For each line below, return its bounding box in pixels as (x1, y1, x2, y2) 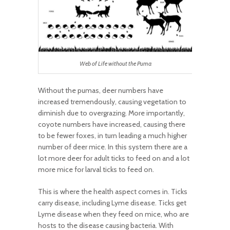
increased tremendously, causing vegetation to (38, 97, 186, 107)
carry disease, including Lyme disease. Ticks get (38, 198, 186, 208)
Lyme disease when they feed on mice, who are (38, 209, 189, 219)
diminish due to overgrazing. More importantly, (38, 108, 185, 118)
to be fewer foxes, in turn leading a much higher (38, 131, 187, 141)
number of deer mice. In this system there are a (38, 142, 187, 152)
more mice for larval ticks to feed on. (38, 165, 154, 175)
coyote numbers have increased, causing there (38, 120, 185, 129)
